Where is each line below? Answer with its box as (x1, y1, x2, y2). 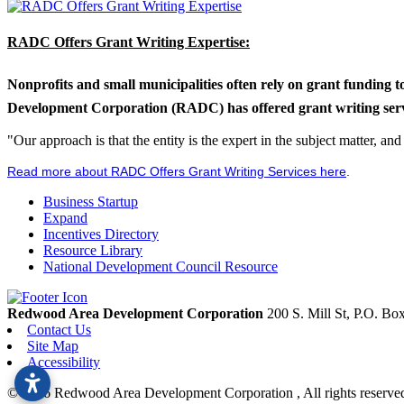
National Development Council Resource (43, 259, 278, 275)
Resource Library (43, 243, 142, 259)
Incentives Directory (43, 226, 159, 243)
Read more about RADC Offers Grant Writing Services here (7, 164, 346, 179)
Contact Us (27, 322, 91, 338)
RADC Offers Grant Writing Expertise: (7, 33, 250, 50)
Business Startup (43, 194, 138, 210)
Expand (43, 210, 87, 226)
